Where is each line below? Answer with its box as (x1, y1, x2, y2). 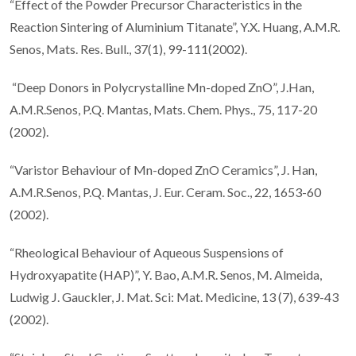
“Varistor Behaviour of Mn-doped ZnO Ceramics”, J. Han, (10, 161, 317, 177)
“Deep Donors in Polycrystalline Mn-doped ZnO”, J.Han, (10, 79, 314, 95)
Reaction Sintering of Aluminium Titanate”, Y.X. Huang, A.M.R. (10, 18, 340, 34)
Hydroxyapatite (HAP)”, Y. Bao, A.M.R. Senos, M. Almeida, (10, 266, 322, 282)
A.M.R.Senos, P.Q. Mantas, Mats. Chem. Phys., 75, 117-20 (10, 101, 317, 117)
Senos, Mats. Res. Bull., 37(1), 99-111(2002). (10, 41, 247, 56)
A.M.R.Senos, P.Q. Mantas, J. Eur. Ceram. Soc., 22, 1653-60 (10, 184, 321, 199)
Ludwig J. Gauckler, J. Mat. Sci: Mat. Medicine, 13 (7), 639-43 (10, 288, 339, 304)
